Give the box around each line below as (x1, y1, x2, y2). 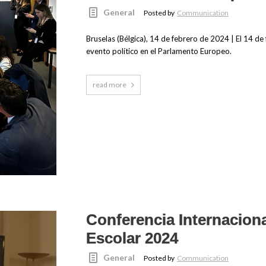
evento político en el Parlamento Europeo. (85, 46, 232, 56)
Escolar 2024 (85, 229, 178, 248)
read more (92, 80, 126, 90)
